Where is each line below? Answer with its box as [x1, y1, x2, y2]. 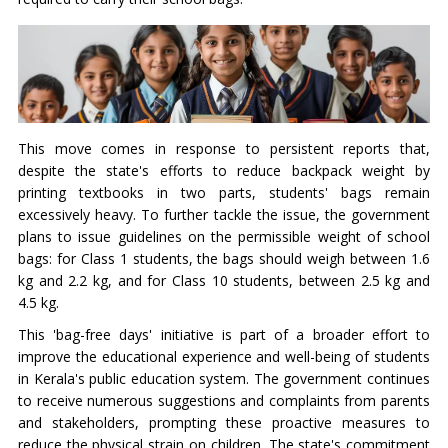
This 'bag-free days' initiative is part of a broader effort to [17, 324, 431, 344]
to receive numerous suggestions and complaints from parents [17, 390, 431, 410]
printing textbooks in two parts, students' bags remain [17, 182, 431, 202]
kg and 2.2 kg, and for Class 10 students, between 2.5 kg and [17, 270, 431, 290]
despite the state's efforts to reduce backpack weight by [17, 160, 431, 180]
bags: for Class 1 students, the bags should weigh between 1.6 [17, 248, 431, 268]
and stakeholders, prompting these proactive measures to [17, 412, 431, 432]
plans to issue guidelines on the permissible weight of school [17, 226, 431, 246]
